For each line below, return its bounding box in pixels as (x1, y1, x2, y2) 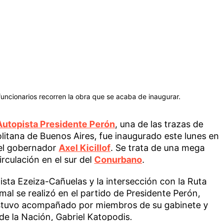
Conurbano (94, 154, 142, 165)
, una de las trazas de (114, 118, 203, 129)
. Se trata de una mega (110, 142, 205, 153)
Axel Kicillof (58, 142, 110, 153)
